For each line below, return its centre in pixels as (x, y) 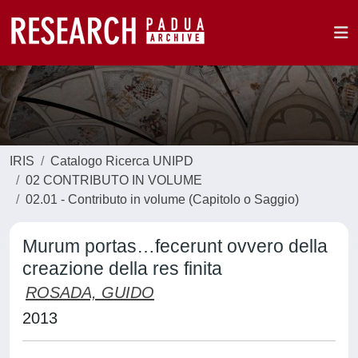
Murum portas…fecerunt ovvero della (175, 246)
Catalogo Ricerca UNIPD (122, 161)
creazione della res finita (122, 268)
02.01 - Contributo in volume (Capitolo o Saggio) (162, 199)
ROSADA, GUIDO (90, 292)
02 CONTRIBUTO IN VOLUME (114, 180)
